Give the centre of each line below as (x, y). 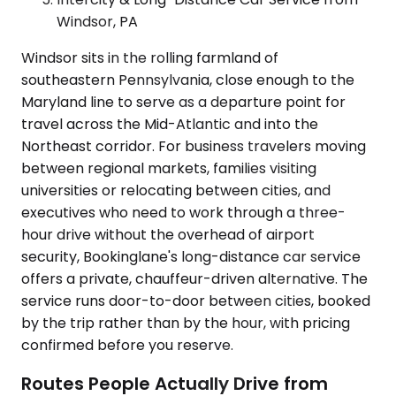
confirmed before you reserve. (127, 345)
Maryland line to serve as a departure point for (183, 102)
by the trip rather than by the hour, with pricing (186, 323)
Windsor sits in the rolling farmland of (150, 57)
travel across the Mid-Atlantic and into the (170, 124)
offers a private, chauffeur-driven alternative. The (194, 278)
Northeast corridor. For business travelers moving (194, 146)
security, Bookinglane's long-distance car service (191, 256)
